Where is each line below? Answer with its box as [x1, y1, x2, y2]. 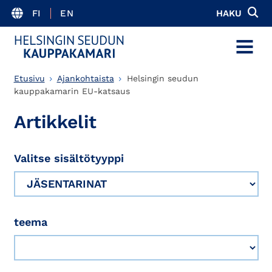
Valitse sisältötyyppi [13, 151, 124, 165]
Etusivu [13, 73, 45, 83]
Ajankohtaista [56, 73, 114, 83]
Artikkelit [13, 110, 97, 132]
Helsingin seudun [126, 73, 199, 83]
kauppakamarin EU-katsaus [13, 86, 130, 96]
